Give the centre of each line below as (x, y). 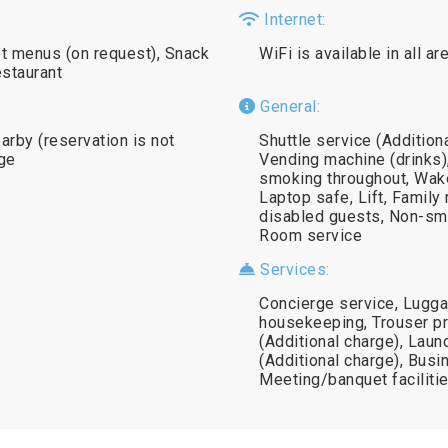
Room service (310, 235)
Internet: (292, 19)
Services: (292, 269)
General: (287, 106)
